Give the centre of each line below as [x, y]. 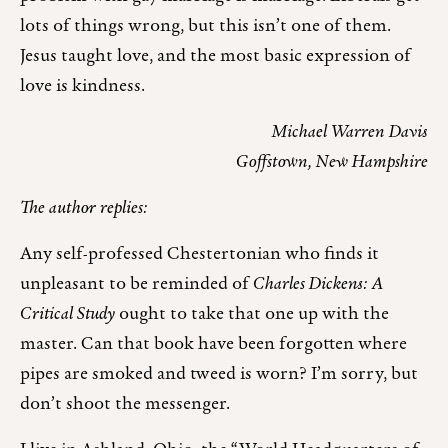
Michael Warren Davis [350, 133]
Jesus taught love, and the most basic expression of [215, 57]
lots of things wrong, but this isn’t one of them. [205, 27]
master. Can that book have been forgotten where [213, 345]
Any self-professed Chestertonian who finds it [199, 255]
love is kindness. [82, 87]
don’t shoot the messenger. [125, 405]
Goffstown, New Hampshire [332, 163]
